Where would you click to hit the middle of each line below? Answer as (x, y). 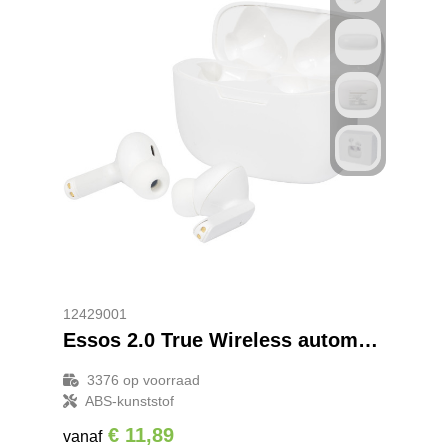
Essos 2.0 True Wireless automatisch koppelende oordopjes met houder (367, 340)
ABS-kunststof (129, 401)
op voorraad (159, 380)
